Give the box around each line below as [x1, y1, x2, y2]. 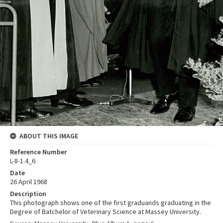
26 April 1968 [10, 177, 47, 186]
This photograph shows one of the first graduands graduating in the [10, 198, 211, 207]
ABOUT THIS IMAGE [19, 131, 78, 140]
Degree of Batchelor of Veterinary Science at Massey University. [10, 207, 201, 216]
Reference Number [10, 147, 67, 156]
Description [10, 189, 46, 198]
